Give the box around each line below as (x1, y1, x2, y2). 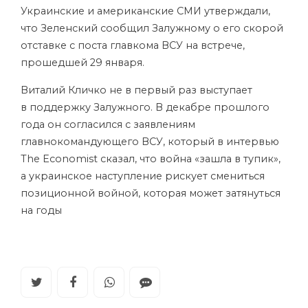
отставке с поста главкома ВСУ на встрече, (21, 39, 245, 52)
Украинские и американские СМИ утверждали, (21, 5, 270, 17)
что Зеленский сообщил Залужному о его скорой (21, 22, 283, 34)
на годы (21, 204, 62, 217)
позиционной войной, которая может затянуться (21, 187, 280, 199)
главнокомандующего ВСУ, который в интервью (21, 135, 279, 148)
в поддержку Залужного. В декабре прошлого (21, 101, 269, 113)
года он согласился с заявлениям (21, 118, 195, 131)
